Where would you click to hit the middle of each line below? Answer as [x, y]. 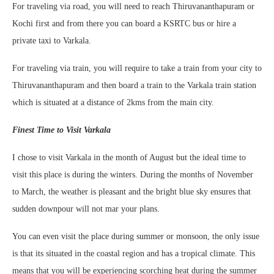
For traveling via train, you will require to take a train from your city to [137, 68]
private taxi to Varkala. [52, 41]
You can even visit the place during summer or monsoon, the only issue [136, 236]
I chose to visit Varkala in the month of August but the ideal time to [129, 157]
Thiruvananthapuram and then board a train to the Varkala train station [134, 85]
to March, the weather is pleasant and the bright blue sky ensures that [131, 192]
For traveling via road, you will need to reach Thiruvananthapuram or [133, 6]
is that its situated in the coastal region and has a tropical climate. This [134, 254]
